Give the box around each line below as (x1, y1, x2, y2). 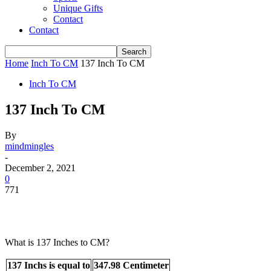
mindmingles (5, 140, 54, 151)
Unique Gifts (53, 3, 103, 13)
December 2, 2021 (5, 162, 76, 173)
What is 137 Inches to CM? (5, 237, 109, 247)
